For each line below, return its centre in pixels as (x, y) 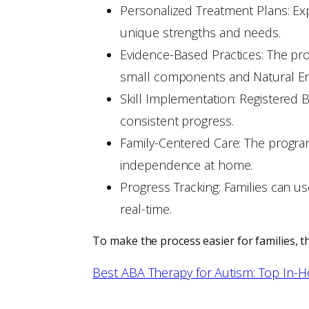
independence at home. (187, 165)
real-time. (146, 209)
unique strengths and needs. (200, 33)
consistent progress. (177, 121)
